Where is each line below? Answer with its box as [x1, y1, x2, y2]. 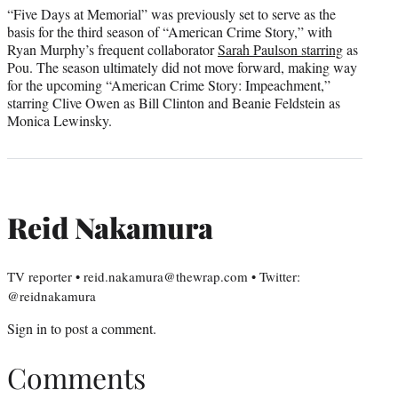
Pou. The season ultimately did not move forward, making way [7, 58, 357, 77]
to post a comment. [47, 319, 156, 338]
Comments [7, 357, 146, 396]
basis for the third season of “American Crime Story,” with [7, 22, 332, 42]
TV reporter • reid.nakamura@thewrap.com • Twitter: [7, 267, 300, 286]
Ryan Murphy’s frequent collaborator [7, 40, 218, 60]
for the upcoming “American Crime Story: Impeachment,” [7, 76, 330, 95]
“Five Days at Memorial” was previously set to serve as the [7, 4, 336, 24]
